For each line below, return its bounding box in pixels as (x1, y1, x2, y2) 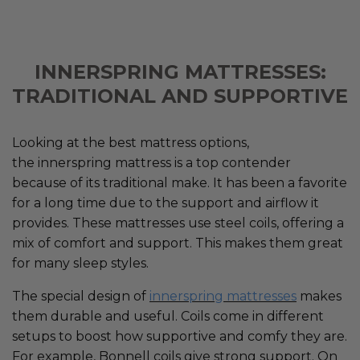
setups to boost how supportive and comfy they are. (12, 329, 347, 345)
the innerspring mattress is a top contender (12, 155, 291, 171)
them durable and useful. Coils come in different (12, 309, 324, 325)
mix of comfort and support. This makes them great (12, 235, 343, 252)
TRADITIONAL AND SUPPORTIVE (12, 84, 348, 108)
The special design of (12, 288, 149, 305)
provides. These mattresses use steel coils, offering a (12, 215, 344, 231)
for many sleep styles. (12, 256, 149, 272)
